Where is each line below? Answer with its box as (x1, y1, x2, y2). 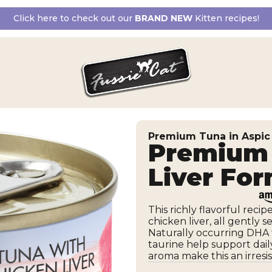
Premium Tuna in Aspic (148, 131, 270, 142)
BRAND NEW (134, 13, 192, 24)
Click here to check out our (13, 13, 135, 24)
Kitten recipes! (192, 13, 259, 24)
